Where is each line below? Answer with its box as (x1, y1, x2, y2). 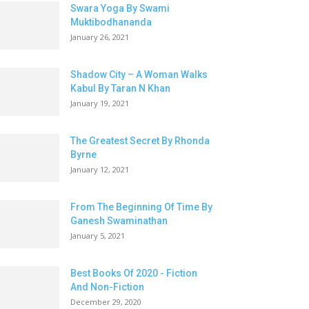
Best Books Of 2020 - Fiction (70, 267, 197, 279)
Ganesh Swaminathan (70, 215, 168, 226)
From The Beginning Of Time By (70, 201, 212, 212)
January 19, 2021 (70, 97, 129, 108)
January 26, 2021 (70, 31, 129, 42)
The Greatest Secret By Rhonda (70, 134, 210, 146)
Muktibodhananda (70, 16, 152, 28)
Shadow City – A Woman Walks (70, 68, 208, 80)
